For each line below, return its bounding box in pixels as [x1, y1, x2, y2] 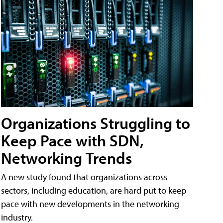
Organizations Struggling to [1, 113, 190, 133]
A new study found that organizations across [1, 171, 167, 183]
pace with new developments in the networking [1, 198, 179, 210]
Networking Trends [1, 148, 132, 168]
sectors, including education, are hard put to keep [1, 185, 186, 197]
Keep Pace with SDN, [1, 130, 144, 151]
